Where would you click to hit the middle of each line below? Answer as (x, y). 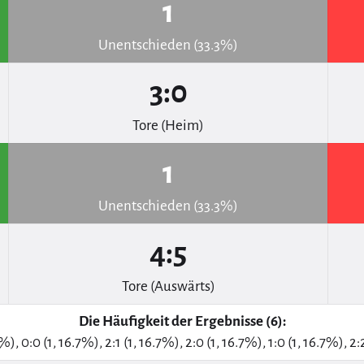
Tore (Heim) (168, 126)
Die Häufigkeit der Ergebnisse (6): (182, 322)
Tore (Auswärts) (168, 287)
